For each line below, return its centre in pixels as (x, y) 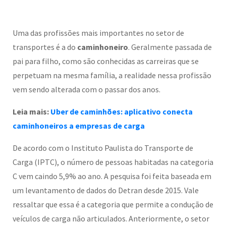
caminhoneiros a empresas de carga (79, 126)
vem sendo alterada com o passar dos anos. (87, 90)
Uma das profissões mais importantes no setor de (98, 33)
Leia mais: (32, 112)
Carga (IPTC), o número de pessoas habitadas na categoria (113, 162)
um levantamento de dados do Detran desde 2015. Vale (106, 190)
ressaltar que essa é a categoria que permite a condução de (113, 205)
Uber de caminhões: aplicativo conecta (122, 112)
